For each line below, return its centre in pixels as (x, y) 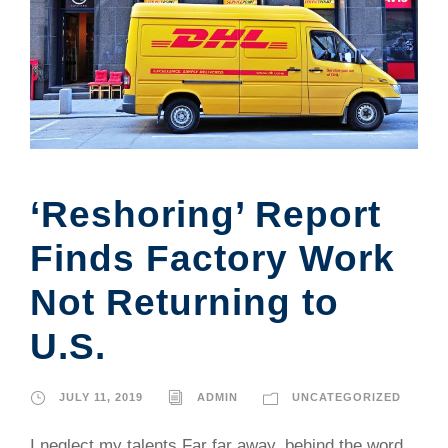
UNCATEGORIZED (346, 397)
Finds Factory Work (212, 259)
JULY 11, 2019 (101, 397)
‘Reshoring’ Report (205, 215)
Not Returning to (184, 303)
